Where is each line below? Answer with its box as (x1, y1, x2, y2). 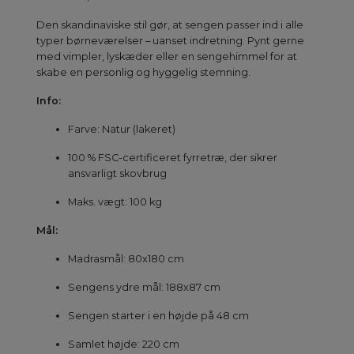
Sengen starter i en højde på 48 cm (68, 309, 249, 322)
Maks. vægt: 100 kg (68, 195, 162, 208)
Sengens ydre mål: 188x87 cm (68, 281, 220, 293)
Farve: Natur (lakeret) (68, 122, 175, 135)
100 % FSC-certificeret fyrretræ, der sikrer (68, 151, 277, 164)
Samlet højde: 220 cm (68, 337, 179, 350)
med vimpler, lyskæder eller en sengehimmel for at (36, 50, 297, 62)
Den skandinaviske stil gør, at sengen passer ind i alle (36, 18, 303, 31)
